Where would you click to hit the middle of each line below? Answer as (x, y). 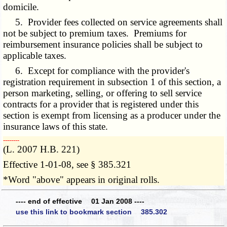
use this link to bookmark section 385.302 (91, 212)
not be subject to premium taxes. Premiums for (95, 33)
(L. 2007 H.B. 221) (42, 149)
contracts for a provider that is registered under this (101, 104)
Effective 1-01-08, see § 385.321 (67, 165)
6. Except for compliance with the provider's (97, 71)
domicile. (21, 7)
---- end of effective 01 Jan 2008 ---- (80, 201)
